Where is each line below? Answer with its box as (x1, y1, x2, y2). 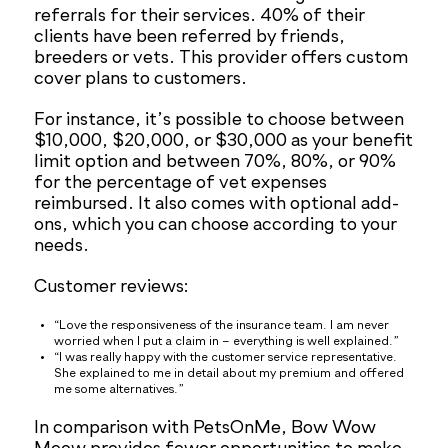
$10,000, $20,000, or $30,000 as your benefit (34, 132, 414, 151)
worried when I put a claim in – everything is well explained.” (54, 336, 400, 349)
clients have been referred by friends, (34, 28, 346, 47)
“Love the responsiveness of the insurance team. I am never (54, 320, 390, 333)
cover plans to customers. (34, 70, 248, 89)
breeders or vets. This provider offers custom (34, 49, 409, 68)
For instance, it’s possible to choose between (34, 111, 405, 130)
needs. (34, 237, 90, 256)
